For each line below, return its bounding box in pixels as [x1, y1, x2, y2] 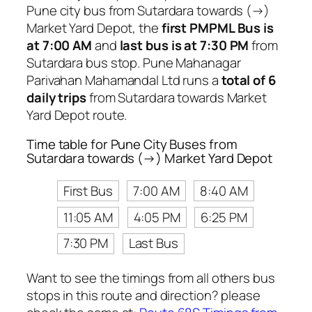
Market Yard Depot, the [26, 19, 162, 38]
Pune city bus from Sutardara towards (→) [26, 1, 270, 20]
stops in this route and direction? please [26, 286, 260, 305]
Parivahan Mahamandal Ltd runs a [26, 71, 221, 90]
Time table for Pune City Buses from [26, 134, 237, 153]
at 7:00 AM [26, 36, 93, 55]
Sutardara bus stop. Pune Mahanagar [26, 54, 241, 72]
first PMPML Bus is [161, 19, 274, 38]
